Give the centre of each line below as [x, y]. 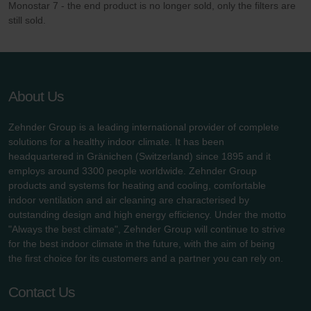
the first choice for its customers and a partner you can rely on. [146, 259]
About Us [36, 96]
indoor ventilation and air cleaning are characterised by [129, 200]
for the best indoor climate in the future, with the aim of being [142, 244]
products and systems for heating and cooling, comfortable [137, 186]
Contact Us [42, 292]
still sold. [27, 20]
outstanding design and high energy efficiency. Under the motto [147, 215]
